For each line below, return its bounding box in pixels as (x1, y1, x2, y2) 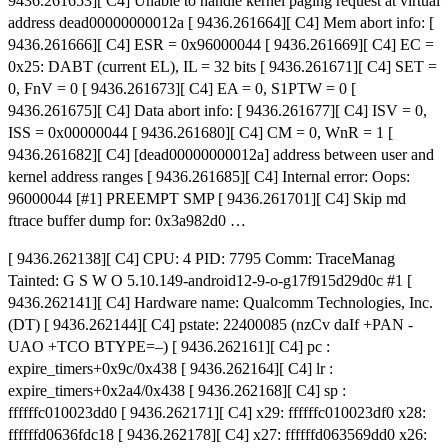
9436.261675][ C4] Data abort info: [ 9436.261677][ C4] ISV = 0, (8, 102, 427, 120)
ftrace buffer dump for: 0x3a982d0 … (8, 212, 246, 230)
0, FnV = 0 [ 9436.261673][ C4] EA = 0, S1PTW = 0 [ (8, 80, 356, 98)
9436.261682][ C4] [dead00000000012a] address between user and (8, 146, 434, 164)
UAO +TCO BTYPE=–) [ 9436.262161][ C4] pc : (8, 338, 330, 356)
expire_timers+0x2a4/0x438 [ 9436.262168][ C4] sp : (8, 382, 346, 400)
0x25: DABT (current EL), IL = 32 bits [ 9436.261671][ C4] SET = (8, 58, 437, 76)
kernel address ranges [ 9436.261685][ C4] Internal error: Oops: (8, 168, 410, 186)
